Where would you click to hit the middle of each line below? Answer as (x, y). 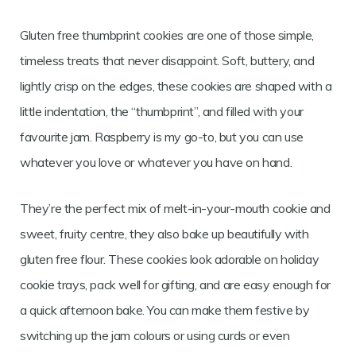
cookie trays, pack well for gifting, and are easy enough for (176, 285)
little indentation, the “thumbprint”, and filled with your (162, 112)
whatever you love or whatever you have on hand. (156, 163)
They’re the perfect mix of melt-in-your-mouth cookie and (175, 209)
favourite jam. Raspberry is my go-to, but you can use (162, 137)
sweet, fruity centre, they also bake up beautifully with (164, 234)
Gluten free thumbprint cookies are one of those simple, (167, 35)
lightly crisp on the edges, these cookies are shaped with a (176, 86)
